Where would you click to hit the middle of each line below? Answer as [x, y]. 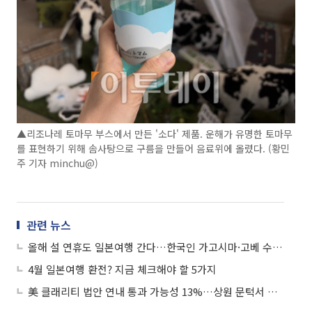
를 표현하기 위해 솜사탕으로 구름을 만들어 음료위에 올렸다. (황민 [153, 148]
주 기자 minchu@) [57, 163]
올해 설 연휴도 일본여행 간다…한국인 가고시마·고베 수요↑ [278, 247]
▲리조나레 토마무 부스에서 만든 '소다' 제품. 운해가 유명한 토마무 [155, 133]
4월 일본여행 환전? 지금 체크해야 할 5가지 [122, 269]
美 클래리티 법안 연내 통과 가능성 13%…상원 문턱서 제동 [273, 291]
